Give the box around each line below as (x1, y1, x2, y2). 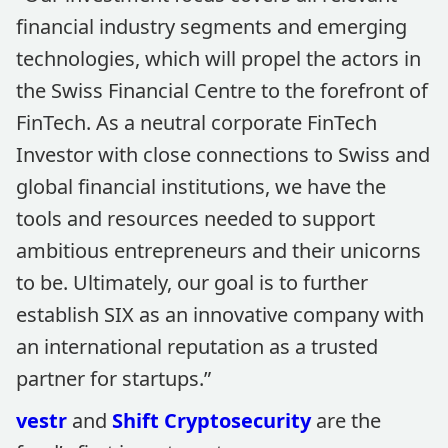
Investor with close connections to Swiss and (16, 141, 430, 168)
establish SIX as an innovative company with (16, 301, 424, 328)
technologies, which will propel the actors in (16, 45, 421, 72)
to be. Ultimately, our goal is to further (16, 269, 368, 296)
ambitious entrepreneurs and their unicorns (16, 237, 421, 264)
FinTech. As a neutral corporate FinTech (16, 109, 377, 136)
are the (311, 407, 381, 434)
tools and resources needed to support (16, 205, 375, 232)
